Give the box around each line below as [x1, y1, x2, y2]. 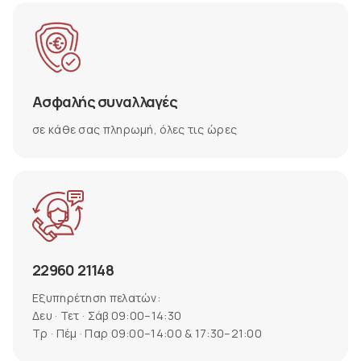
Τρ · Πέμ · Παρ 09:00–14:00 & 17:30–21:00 [32, 326, 262, 341]
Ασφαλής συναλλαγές [32, 92, 177, 111]
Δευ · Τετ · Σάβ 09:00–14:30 [32, 308, 182, 323]
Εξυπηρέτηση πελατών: [32, 290, 161, 305]
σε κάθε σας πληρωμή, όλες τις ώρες [32, 122, 238, 137]
